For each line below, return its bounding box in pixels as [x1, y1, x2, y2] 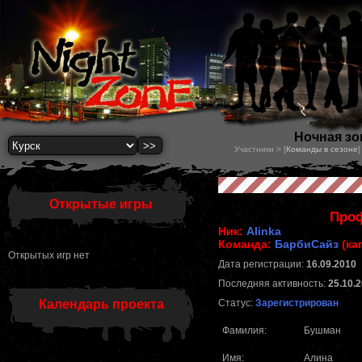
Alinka [246, 225, 281, 238]
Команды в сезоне [286, 145, 358, 154]
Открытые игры [49, 197, 153, 212]
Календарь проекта [38, 297, 164, 312]
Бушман [304, 325, 341, 337]
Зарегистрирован [255, 297, 339, 309]
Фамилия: [222, 325, 267, 337]
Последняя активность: [218, 278, 328, 290]
